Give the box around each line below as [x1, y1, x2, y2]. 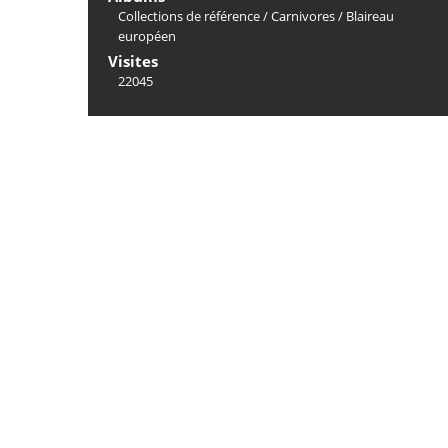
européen [118, 27, 176, 45]
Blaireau [346, 7, 394, 25]
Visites [108, 51, 158, 71]
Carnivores [271, 7, 335, 25]
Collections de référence [118, 7, 260, 25]
